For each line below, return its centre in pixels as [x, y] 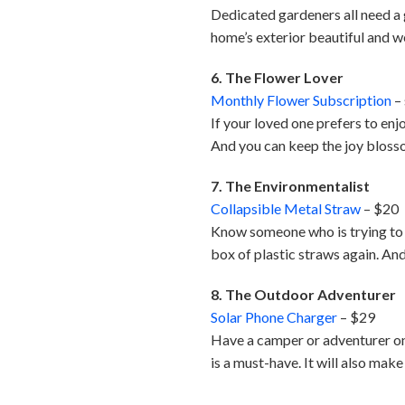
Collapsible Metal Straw [286, 209]
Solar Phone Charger [274, 317]
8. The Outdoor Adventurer [304, 295]
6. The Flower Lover [278, 78]
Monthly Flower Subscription [301, 100]
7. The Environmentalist [291, 186]
